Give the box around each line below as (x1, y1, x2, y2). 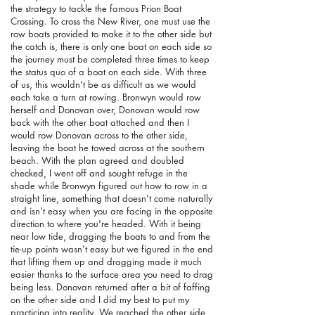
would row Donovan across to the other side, (11, 128, 188, 141)
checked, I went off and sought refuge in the (11, 166, 188, 179)
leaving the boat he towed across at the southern (11, 141, 205, 154)
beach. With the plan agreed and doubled (11, 153, 184, 167)
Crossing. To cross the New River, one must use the (11, 14, 210, 27)
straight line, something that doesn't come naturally (11, 191, 212, 205)
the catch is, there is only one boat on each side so (11, 39, 212, 53)
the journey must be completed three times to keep (11, 52, 210, 65)
